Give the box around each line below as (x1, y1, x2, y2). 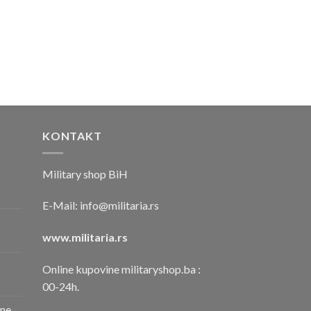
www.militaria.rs (42, 230, 128, 244)
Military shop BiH (42, 167, 128, 180)
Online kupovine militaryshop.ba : (42, 262, 201, 276)
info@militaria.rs (80, 199, 159, 212)
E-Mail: (42, 199, 80, 212)
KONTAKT (42, 128, 102, 142)
